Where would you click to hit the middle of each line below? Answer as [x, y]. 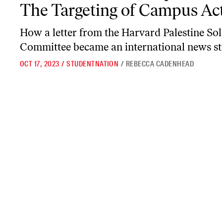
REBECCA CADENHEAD [160, 64]
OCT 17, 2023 [40, 64]
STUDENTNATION [93, 64]
